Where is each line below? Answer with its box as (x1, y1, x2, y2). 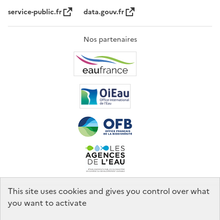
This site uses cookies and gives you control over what (8, 185, 210, 197)
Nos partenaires (83, 34, 137, 45)
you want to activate (8, 197, 86, 209)
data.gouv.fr (83, 7, 124, 18)
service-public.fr (8, 7, 62, 18)
